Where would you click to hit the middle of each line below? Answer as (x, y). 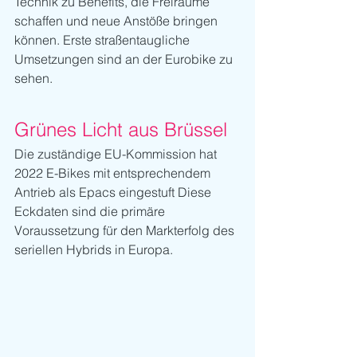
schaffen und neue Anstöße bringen (118, 20)
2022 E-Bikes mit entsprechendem (114, 173)
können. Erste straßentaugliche (104, 39)
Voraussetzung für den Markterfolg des (126, 230)
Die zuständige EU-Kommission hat (117, 153)
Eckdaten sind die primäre (91, 211)
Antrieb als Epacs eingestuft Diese (114, 192)
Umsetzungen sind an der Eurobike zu (125, 59)
